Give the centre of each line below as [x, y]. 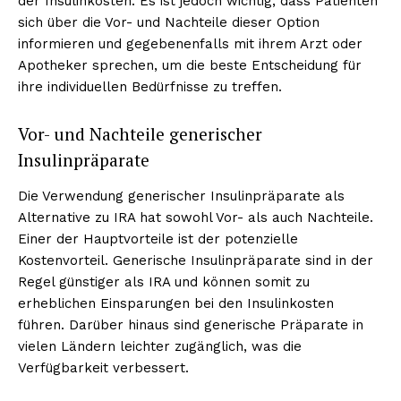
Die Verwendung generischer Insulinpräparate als [181, 196]
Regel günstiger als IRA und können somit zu [164, 282]
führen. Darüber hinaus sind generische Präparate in [191, 324]
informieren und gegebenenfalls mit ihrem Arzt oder [190, 43]
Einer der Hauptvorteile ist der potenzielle [158, 239]
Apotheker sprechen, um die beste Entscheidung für [190, 65]
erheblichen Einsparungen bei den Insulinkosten [176, 303]
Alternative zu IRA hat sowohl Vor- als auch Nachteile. [196, 217]
